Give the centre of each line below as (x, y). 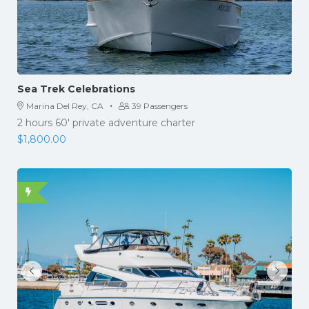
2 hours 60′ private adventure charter (106, 122)
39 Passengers (160, 106)
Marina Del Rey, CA (65, 106)
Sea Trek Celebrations (76, 89)
